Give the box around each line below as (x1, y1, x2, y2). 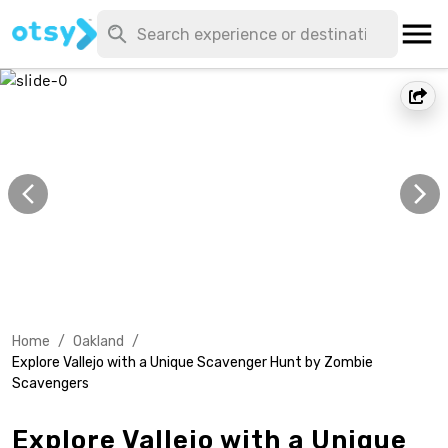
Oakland (73, 333, 124, 350)
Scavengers (12, 375, 89, 392)
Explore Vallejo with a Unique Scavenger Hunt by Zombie (12, 354, 373, 371)
